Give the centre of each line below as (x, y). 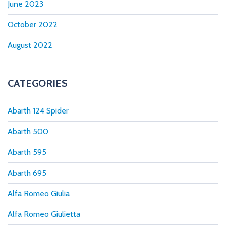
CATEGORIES (38, 83)
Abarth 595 (27, 152)
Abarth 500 (28, 131)
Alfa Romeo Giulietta (44, 214)
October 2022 (33, 24)
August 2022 (30, 45)
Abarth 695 (27, 173)
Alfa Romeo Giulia (39, 193)
